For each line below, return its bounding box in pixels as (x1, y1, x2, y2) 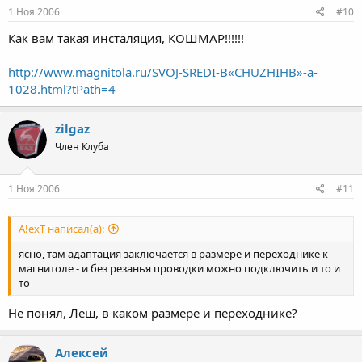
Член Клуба (55, 140, 109, 154)
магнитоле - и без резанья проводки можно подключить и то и (19, 260, 340, 276)
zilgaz (55, 120, 90, 137)
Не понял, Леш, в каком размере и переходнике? (8, 305, 297, 322)
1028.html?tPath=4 (8, 81, 116, 98)
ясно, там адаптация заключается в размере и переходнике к (19, 246, 328, 261)
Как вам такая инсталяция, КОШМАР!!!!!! (8, 30, 244, 47)
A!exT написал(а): (19, 221, 104, 236)
